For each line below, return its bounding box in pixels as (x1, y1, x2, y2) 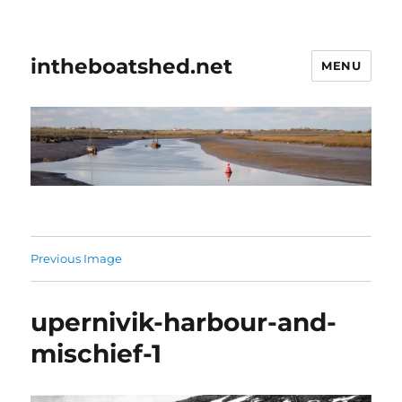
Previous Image (31, 251, 123, 267)
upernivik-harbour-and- (31, 307, 337, 338)
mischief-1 (31, 338, 162, 370)
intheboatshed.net (31, 53, 233, 79)
